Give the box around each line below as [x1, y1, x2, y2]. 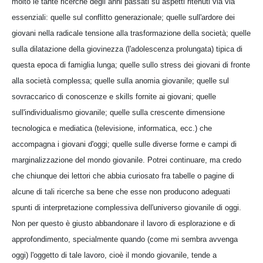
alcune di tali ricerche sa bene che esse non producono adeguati [12, 187, 230, 196]
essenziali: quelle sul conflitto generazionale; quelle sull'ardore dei [12, 12, 235, 22]
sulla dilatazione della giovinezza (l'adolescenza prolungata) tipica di [12, 44, 242, 53]
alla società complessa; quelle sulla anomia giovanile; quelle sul [12, 76, 229, 85]
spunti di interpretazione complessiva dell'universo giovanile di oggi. [12, 203, 241, 212]
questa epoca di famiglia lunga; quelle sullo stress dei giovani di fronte [12, 60, 250, 69]
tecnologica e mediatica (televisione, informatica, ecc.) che [12, 123, 212, 133]
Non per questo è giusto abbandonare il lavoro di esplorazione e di [12, 218, 235, 228]
